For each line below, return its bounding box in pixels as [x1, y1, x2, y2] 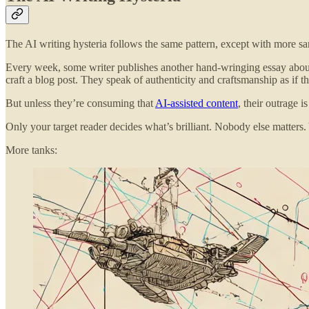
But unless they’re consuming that [6, 97, 155, 109]
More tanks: [6, 143, 57, 156]
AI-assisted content [155, 97, 238, 109]
